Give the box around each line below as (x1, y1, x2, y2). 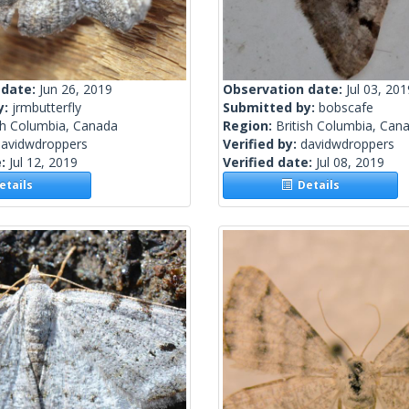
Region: (223, 117, 276, 135)
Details (292, 177, 341, 194)
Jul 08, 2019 (316, 153, 384, 172)
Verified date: (223, 153, 316, 172)
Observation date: (223, 80, 346, 99)
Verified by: (223, 135, 300, 153)
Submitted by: (223, 99, 319, 117)
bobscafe (319, 99, 373, 117)
